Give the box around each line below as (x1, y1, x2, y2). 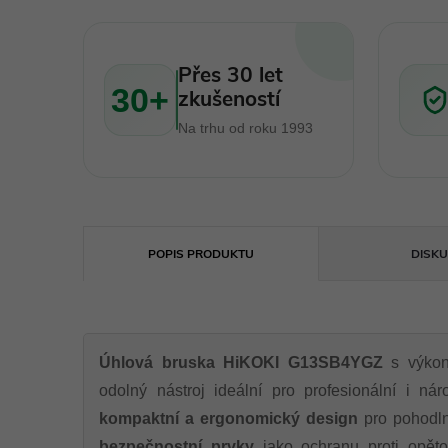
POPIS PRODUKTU (148, 246, 255, 262)
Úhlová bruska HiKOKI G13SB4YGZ (99, 354, 383, 371)
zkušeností (178, 84, 280, 113)
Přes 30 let (178, 60, 283, 89)
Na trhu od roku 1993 (178, 119, 313, 136)
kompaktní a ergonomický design (99, 410, 358, 427)
